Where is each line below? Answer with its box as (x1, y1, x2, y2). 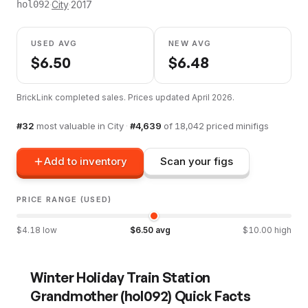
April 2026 (192, 91, 232, 102)
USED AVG (31, 38, 78, 48)
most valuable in (36, 120, 107, 131)
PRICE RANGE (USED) (16, 194, 112, 204)
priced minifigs (204, 120, 269, 131)
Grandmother (30, 287, 118, 305)
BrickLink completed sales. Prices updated (16, 91, 192, 102)
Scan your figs (160, 155, 233, 168)
